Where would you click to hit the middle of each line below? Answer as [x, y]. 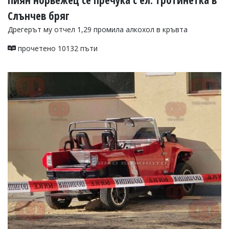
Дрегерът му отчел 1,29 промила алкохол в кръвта [98, 29]
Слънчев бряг [39, 16]
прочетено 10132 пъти [57, 48]
